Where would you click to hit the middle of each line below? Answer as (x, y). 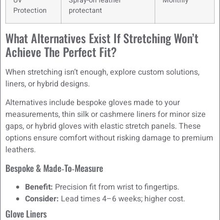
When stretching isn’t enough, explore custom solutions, (102, 72)
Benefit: (39, 187)
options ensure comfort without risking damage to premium (109, 138)
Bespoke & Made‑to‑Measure (54, 168)
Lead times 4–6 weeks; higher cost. (122, 199)
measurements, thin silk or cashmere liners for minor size (106, 115)
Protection (30, 10)
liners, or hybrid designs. (48, 84)
